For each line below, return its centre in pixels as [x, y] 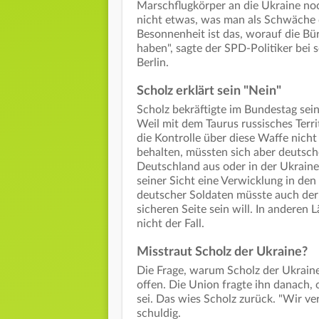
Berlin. [153, 63]
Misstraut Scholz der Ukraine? [222, 252]
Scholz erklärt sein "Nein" [209, 91]
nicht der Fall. [171, 224]
